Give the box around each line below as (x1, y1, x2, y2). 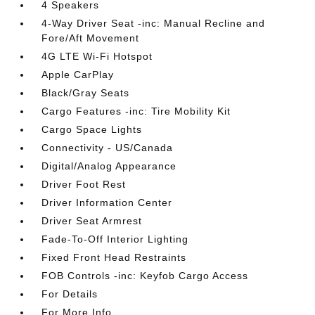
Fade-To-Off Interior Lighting (41, 233, 189, 245)
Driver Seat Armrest (41, 214, 143, 226)
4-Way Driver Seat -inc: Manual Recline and (41, 17, 266, 29)
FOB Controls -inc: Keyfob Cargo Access (41, 269, 249, 281)
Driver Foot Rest (41, 178, 127, 190)
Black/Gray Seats (41, 86, 130, 98)
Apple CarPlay (41, 68, 115, 80)
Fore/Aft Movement (41, 32, 140, 44)
